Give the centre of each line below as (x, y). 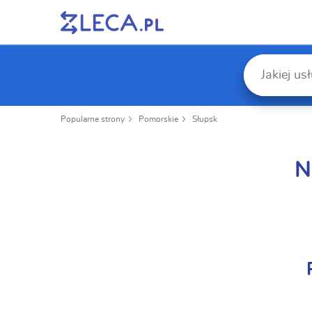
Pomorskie (158, 119)
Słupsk (205, 119)
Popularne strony (93, 119)
